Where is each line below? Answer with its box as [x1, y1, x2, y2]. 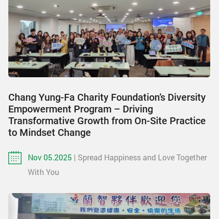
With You [28, 166, 59, 177]
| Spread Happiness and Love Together [74, 152, 207, 162]
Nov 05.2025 [28, 152, 74, 162]
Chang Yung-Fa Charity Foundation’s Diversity [8, 91, 206, 103]
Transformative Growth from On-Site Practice [8, 114, 206, 127]
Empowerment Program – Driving [8, 103, 153, 115]
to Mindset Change [8, 126, 91, 138]
